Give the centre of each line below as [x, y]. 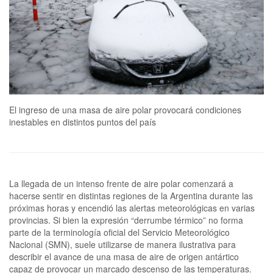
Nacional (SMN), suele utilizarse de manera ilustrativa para [122, 245]
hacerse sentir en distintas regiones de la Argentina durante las [131, 196]
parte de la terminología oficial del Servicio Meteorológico [119, 232]
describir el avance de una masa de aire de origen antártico [124, 257]
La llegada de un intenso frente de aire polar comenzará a [121, 184]
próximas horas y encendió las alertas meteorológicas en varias [132, 208]
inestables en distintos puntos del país [83, 122]
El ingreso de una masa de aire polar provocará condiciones [125, 110]
